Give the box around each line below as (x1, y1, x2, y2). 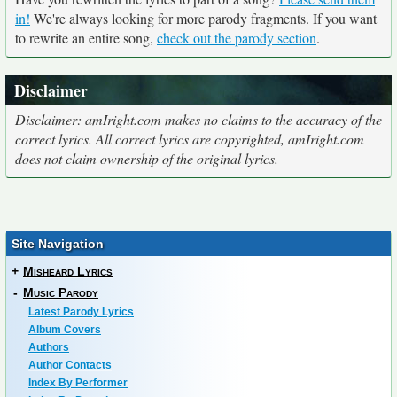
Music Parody (23, 285, 98, 300)
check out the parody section (157, 28, 316, 47)
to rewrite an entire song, (15, 28, 157, 47)
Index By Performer (28, 377, 128, 389)
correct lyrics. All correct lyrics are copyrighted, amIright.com (15, 129, 364, 148)
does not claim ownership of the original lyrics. (15, 149, 278, 167)
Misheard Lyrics (23, 264, 113, 278)
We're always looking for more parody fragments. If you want (30, 9, 377, 27)
